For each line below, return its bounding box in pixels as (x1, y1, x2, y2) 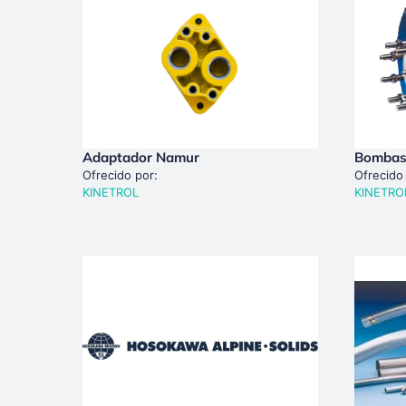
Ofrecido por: (82, 167, 158, 182)
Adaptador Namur (82, 148, 199, 166)
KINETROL (82, 184, 139, 199)
